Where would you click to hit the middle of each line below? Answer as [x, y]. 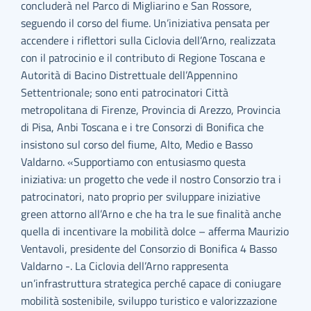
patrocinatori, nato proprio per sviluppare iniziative [141, 196]
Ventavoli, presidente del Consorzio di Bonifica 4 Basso [149, 249]
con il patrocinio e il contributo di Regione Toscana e [143, 58]
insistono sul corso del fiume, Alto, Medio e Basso [137, 144]
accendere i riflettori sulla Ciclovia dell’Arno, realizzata [149, 40]
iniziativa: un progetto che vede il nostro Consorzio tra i [151, 179]
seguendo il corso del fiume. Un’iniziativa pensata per [146, 23]
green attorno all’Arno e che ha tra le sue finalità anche [151, 214]
